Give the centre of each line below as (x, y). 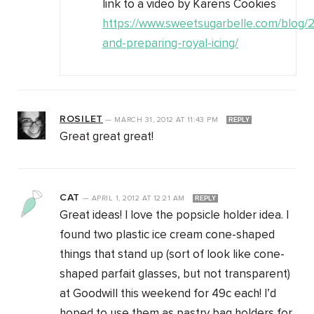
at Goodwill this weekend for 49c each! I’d (168, 294)
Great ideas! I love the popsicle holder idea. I (174, 216)
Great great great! (107, 137)
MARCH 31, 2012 (145, 120)
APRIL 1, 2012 (117, 199)
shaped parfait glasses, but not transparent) (175, 275)
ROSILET (81, 120)
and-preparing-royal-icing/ (170, 44)
